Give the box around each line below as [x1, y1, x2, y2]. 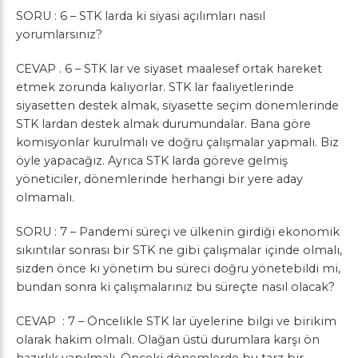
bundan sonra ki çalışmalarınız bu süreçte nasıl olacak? [16, 280, 335, 294]
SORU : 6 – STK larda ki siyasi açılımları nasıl [16, 9, 265, 23]
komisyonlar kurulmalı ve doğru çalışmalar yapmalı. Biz [16, 135, 339, 149]
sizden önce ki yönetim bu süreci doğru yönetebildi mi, [16, 261, 340, 276]
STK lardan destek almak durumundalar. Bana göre [16, 117, 311, 131]
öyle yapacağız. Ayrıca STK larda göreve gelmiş [16, 153, 288, 168]
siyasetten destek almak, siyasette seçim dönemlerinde [16, 98, 339, 113]
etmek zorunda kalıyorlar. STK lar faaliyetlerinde [16, 80, 294, 94]
